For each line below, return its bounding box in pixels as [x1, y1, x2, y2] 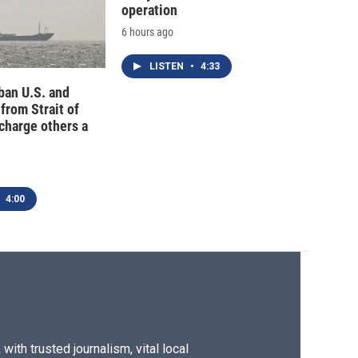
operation [121, 2, 177, 19]
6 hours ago [121, 26, 173, 39]
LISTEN [149, 61, 186, 73]
